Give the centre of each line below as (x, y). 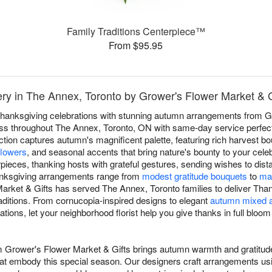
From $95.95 (136, 46)
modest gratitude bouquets (195, 176)
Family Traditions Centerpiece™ (136, 32)
